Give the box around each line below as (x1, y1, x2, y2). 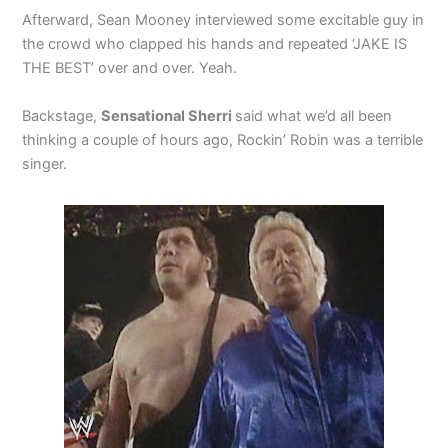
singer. (22, 154, 68, 173)
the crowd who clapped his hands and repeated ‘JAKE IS (22, 35, 408, 54)
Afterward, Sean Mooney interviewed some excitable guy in (22, 11, 425, 30)
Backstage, (22, 106, 102, 125)
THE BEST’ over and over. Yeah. (22, 59, 238, 78)
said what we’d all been (235, 106, 393, 125)
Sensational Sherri (101, 106, 236, 125)
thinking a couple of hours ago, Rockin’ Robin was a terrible (22, 130, 424, 149)
